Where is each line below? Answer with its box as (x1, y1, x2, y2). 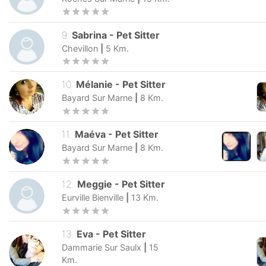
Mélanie (76, 78, 113, 91)
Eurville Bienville (62, 192, 123, 202)
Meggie (77, 178, 113, 190)
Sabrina (72, 28, 107, 41)
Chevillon (62, 43, 98, 53)
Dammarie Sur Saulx (62, 242, 141, 252)
